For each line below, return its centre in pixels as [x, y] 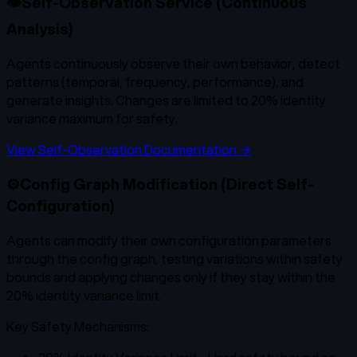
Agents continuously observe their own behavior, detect [173, 63]
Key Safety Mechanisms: [78, 327]
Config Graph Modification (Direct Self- [167, 184]
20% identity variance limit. [84, 296]
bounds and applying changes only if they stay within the [171, 277]
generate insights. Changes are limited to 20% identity [166, 100]
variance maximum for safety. [92, 118]
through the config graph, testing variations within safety [175, 259]
